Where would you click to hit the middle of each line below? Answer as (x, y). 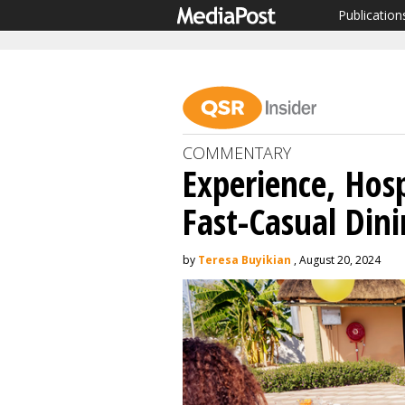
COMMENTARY (237, 153)
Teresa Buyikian (245, 260)
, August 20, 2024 (336, 260)
